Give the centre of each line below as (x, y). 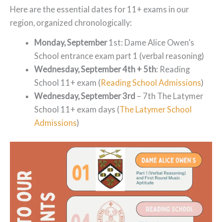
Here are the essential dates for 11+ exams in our (99, 9)
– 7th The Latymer (169, 96)
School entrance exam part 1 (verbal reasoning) (119, 55)
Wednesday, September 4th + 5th (95, 69)
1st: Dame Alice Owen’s (152, 42)
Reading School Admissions (151, 82)
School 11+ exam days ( (77, 109)
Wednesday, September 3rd (85, 96)
